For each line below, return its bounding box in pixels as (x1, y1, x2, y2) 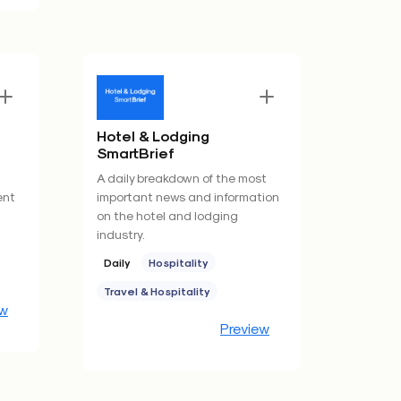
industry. (97, 226, 145, 242)
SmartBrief (97, 144, 175, 161)
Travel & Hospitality (104, 285, 210, 297)
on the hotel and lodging (97, 208, 238, 223)
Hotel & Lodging (97, 127, 209, 144)
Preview (220, 320, 269, 337)
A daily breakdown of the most (97, 170, 267, 185)
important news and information (97, 189, 279, 204)
